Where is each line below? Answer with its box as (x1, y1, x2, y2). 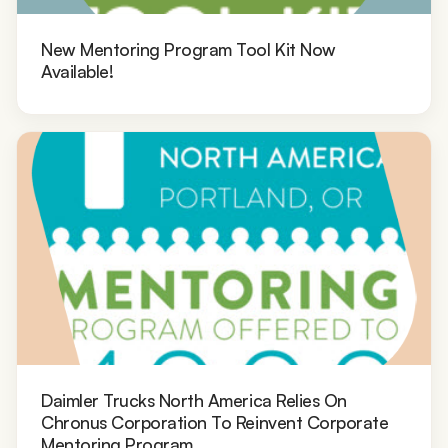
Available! (41, 59, 114, 82)
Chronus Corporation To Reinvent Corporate (41, 410, 389, 433)
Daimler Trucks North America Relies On (41, 388, 347, 411)
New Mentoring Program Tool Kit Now (41, 37, 336, 60)
